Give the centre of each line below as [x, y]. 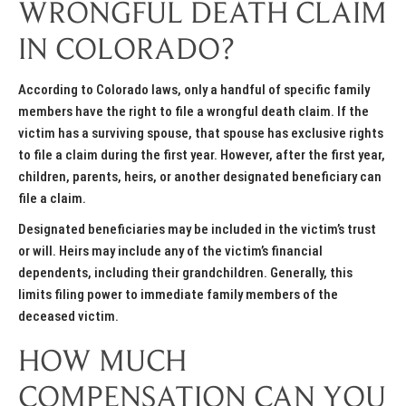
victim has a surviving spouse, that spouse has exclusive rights [201, 134]
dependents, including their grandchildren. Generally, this [185, 273]
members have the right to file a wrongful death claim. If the [193, 112]
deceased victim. [68, 317]
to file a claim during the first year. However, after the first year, [202, 155]
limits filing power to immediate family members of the [178, 295]
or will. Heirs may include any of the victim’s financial [170, 251]
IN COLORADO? [126, 52]
